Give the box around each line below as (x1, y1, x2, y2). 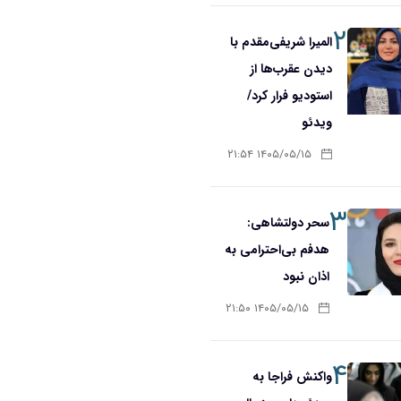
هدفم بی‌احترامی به (225, 240, 330, 260)
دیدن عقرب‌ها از (249, 59, 332, 79)
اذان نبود (283, 267, 330, 286)
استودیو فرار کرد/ (246, 86, 332, 106)
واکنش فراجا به (252, 367, 332, 387)
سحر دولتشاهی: (247, 213, 330, 233)
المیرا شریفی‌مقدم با (229, 32, 332, 52)
